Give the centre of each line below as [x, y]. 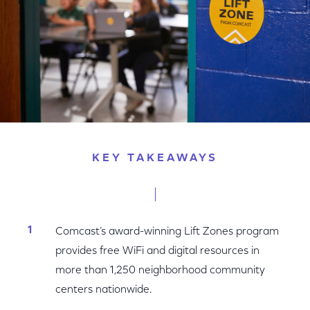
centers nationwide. [104, 290]
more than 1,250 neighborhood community [160, 271]
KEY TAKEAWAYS [155, 158]
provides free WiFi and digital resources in [157, 251]
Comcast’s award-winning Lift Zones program [167, 232]
